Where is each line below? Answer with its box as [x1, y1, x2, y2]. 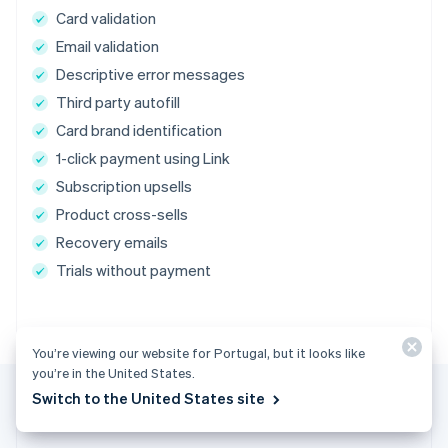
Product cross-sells [56, 204, 188, 225]
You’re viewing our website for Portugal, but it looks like [32, 344, 365, 361]
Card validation [56, 8, 156, 29]
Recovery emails [56, 232, 168, 253]
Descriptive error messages [56, 64, 245, 85]
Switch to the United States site [32, 388, 265, 408]
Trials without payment [56, 260, 211, 281]
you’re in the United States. [32, 364, 195, 381]
